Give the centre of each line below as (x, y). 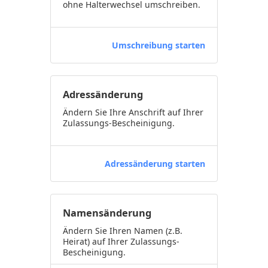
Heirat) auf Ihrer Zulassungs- (121, 241)
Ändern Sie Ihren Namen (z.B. (123, 231)
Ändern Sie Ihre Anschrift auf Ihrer (133, 112)
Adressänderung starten (155, 164)
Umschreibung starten (159, 45)
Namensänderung (107, 213)
